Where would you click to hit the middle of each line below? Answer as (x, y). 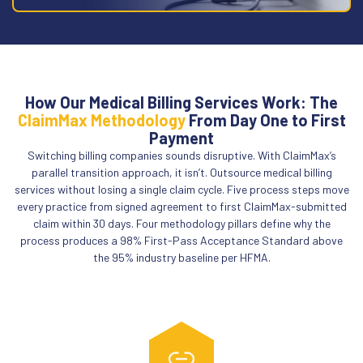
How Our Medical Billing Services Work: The (181, 102)
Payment (181, 137)
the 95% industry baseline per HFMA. (181, 257)
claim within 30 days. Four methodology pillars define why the (181, 223)
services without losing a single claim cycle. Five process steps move (181, 189)
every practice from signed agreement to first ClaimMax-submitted (181, 206)
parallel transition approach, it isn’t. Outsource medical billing (181, 172)
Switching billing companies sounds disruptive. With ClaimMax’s (181, 155)
